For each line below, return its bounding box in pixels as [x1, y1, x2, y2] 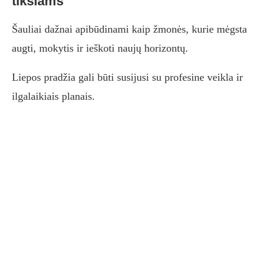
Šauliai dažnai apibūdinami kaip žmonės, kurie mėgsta [12, 23, 247, 36]
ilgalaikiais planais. [12, 90, 95, 103]
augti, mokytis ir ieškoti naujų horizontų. [12, 42, 188, 55]
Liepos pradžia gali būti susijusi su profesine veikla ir [12, 71, 243, 84]
